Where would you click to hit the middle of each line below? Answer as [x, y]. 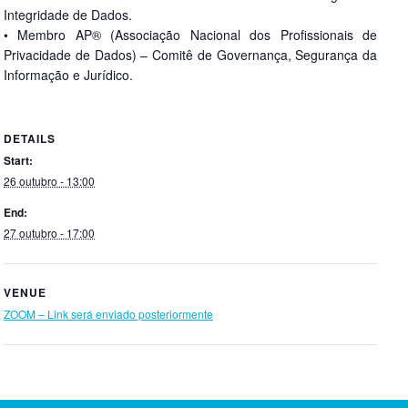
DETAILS [30, 139]
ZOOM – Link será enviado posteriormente [108, 314]
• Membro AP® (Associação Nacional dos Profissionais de [190, 35]
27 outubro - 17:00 [49, 233]
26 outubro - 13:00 [49, 181]
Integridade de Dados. [68, 15]
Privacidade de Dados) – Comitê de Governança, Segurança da [190, 55]
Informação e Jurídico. [68, 75]
